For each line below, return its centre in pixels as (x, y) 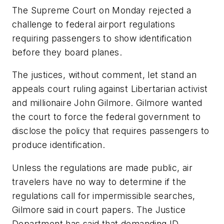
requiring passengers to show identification (102, 38)
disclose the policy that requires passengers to (111, 131)
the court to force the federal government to (106, 117)
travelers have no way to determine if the (99, 181)
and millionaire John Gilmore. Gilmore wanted (107, 103)
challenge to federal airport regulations (93, 24)
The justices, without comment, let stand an (104, 75)
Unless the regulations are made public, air (102, 167)
